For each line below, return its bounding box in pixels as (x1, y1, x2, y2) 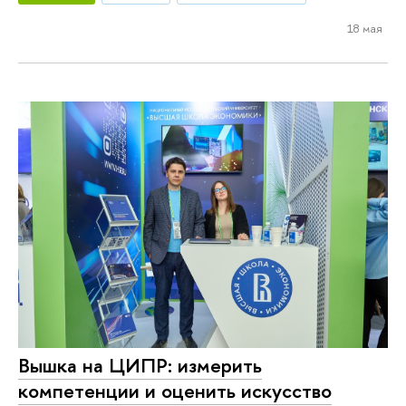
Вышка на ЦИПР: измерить (18, 351, 262, 379)
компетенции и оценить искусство (18, 376, 332, 404)
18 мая (346, 19, 382, 36)
